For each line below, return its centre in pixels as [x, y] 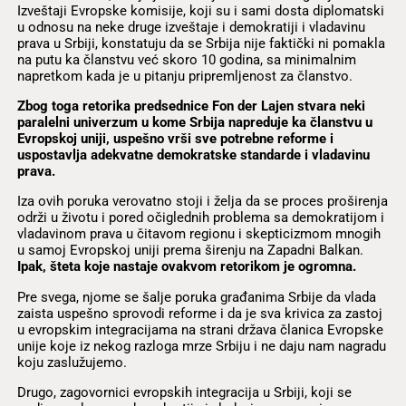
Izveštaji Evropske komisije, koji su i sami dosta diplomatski [200, 10]
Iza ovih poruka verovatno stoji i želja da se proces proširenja [202, 202]
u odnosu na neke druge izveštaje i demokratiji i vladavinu [191, 27]
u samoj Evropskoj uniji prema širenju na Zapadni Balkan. [190, 251]
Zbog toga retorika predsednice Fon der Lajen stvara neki [191, 106]
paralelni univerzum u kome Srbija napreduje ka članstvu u [194, 123]
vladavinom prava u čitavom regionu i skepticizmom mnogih [198, 234]
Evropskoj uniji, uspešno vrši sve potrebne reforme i [175, 139]
